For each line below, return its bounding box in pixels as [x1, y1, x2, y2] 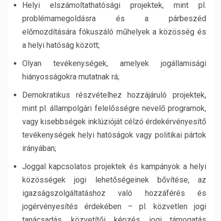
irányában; [22, 143, 56, 153]
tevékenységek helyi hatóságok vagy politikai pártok [22, 130, 206, 140]
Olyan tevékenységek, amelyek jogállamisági [22, 58, 206, 68]
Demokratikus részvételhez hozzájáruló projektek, [22, 90, 206, 100]
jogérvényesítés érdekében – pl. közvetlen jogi [22, 201, 206, 211]
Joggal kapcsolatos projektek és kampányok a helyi [22, 161, 206, 171]
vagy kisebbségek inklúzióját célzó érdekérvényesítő [22, 116, 206, 126]
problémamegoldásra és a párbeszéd [22, 13, 206, 23]
